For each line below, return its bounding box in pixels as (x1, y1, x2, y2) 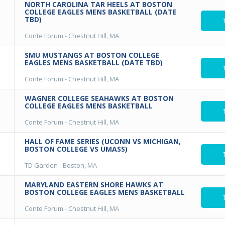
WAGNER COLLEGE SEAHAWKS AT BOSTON (25, 93, 174, 103)
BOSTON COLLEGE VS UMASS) (25, 144, 128, 154)
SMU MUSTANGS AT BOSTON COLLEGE (25, 50, 160, 60)
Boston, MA (63, 161, 97, 170)
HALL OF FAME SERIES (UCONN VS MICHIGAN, (25, 137, 181, 146)
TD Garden (25, 161, 58, 170)
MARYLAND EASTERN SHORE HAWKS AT (25, 180, 163, 189)
